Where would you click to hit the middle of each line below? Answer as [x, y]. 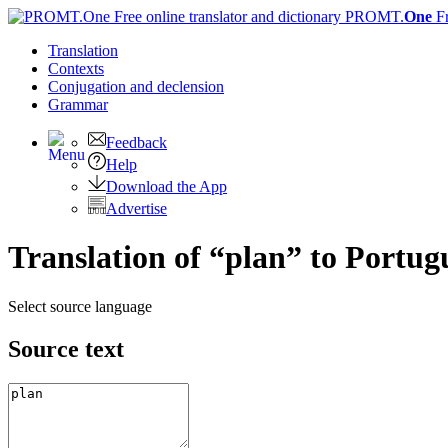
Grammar [78, 104]
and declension [177, 86]
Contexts [76, 68]
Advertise [136, 208]
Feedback [136, 142]
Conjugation [89, 86]
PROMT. [372, 16]
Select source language [80, 306]
